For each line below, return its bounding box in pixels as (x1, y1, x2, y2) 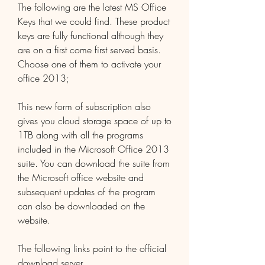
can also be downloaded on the (18, 199, 145, 212)
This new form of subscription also (18, 100, 151, 113)
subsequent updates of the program (18, 185, 156, 198)
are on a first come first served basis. (18, 43, 161, 56)
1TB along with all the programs (18, 128, 143, 141)
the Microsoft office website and (18, 171, 144, 184)
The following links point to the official (18, 242, 166, 255)
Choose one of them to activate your (18, 57, 161, 70)
